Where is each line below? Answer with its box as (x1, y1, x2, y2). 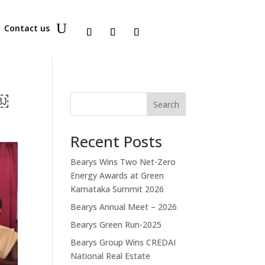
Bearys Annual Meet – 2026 (70, 201, 177, 212)
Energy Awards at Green (70, 169, 164, 181)
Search (153, 98, 179, 110)
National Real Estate (70, 250, 151, 261)
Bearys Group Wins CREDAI (70, 236, 176, 248)
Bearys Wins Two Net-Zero (70, 156, 176, 167)
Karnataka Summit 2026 (70, 183, 164, 195)
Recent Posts (70, 130, 163, 152)
